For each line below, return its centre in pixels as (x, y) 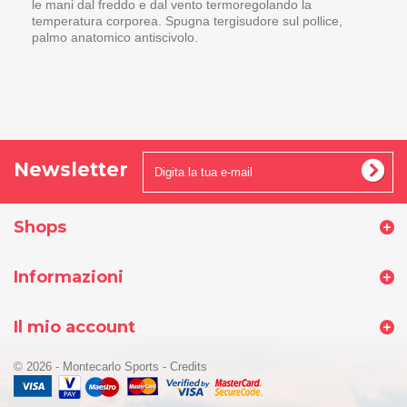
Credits (189, 367)
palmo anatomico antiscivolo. (115, 37)
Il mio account (74, 327)
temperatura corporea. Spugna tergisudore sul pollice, (187, 21)
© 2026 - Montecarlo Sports (88, 367)
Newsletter (71, 169)
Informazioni (69, 277)
